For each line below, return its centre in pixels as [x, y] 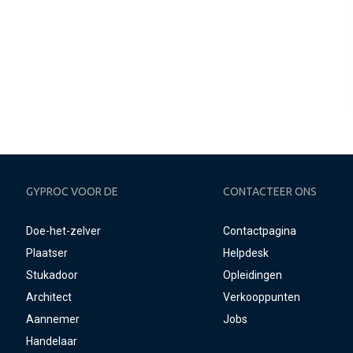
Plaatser [47, 253]
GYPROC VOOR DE [72, 191]
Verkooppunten [262, 297]
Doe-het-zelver [63, 231]
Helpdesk [246, 253]
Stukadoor [52, 275]
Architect [49, 297]
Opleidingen [253, 275]
